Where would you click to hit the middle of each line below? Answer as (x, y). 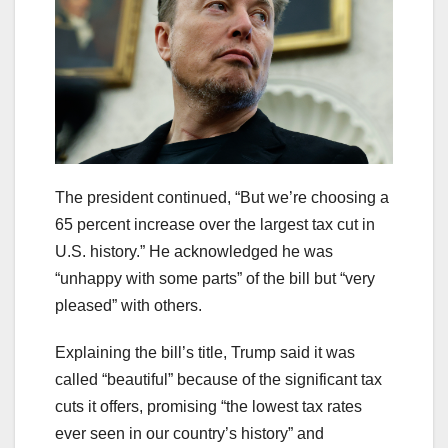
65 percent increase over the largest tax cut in (215, 225)
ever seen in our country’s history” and (189, 434)
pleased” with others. (128, 306)
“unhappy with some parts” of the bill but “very (215, 279)
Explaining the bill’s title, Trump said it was (205, 353)
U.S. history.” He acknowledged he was (194, 252)
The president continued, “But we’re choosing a (222, 198)
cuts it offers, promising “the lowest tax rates (208, 407)
